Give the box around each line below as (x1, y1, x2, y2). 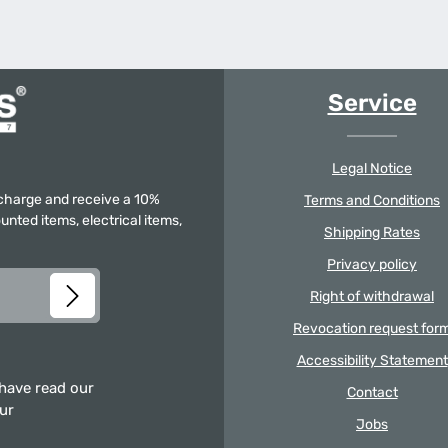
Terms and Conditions (304, 192, 440, 209)
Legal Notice (332, 160, 412, 177)
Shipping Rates (324, 224, 420, 241)
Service (327, 89, 417, 117)
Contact (346, 384, 398, 401)
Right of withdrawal (310, 288, 434, 305)
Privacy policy (327, 256, 417, 273)
